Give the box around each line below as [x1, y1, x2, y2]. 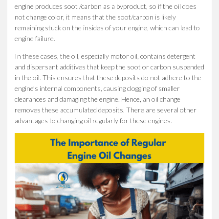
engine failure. [15, 34, 55, 43]
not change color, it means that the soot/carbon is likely [15, 12, 176, 21]
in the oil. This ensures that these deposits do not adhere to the [15, 73, 201, 82]
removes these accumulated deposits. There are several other [15, 105, 197, 114]
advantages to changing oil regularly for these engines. [15, 116, 172, 125]
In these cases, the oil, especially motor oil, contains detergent [15, 51, 196, 60]
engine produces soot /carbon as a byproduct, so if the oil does [15, 1, 197, 10]
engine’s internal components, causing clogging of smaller [15, 84, 180, 92]
